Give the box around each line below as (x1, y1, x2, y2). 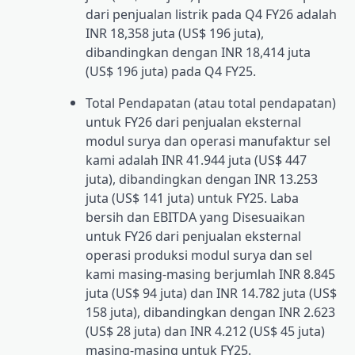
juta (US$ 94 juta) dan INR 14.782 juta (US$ (86, 284, 337, 303)
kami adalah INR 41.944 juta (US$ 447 (86, 151, 307, 170)
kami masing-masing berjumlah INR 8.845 (86, 265, 335, 284)
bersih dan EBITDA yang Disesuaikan (86, 208, 305, 227)
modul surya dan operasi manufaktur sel (86, 132, 330, 151)
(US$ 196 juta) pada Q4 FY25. (86, 63, 256, 81)
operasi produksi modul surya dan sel (86, 246, 312, 265)
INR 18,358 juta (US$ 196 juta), (86, 25, 264, 43)
